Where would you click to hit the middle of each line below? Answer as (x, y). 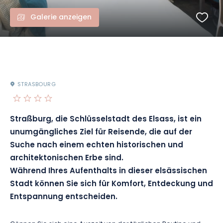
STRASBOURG (37, 85)
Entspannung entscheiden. (64, 197)
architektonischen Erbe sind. (67, 159)
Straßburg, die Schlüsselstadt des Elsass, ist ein (106, 120)
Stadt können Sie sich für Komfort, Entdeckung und (111, 184)
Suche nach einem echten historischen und (97, 146)
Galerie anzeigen (61, 18)
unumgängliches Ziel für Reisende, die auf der (101, 133)
